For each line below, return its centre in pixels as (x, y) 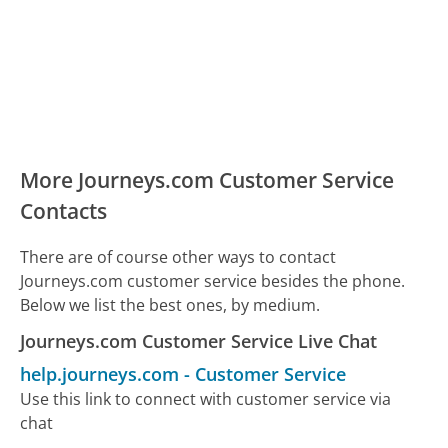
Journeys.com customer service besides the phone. (213, 280)
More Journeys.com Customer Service (207, 180)
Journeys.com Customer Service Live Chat (199, 340)
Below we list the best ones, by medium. (170, 304)
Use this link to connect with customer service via (206, 398)
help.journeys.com (100, 373)
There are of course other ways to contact (178, 256)
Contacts (64, 211)
